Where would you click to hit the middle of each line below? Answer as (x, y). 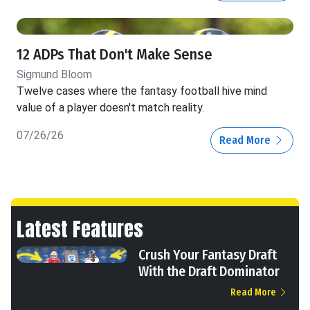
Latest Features (80, 229)
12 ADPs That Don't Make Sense (115, 55)
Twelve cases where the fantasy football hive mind (142, 91)
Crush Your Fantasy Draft (208, 255)
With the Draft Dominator (209, 272)
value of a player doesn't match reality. (110, 108)
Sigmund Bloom (54, 75)
